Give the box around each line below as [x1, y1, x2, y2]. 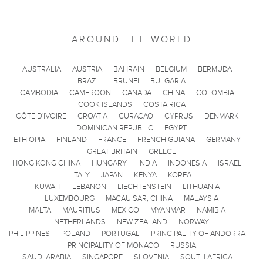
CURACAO [118, 111, 153, 121]
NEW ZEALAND [117, 217, 167, 227]
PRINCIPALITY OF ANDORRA [151, 228, 245, 238]
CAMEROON [69, 87, 111, 97]
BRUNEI [113, 76, 139, 86]
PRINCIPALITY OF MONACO [67, 240, 159, 250]
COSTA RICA [143, 99, 186, 109]
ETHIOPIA [14, 134, 45, 144]
